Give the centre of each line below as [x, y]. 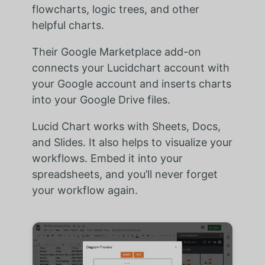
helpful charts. [68, 25]
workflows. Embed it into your [107, 158]
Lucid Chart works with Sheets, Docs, [126, 126]
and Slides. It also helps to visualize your [132, 142]
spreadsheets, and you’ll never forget [125, 174]
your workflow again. [85, 190]
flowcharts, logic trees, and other [115, 9]
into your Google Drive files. [101, 99]
